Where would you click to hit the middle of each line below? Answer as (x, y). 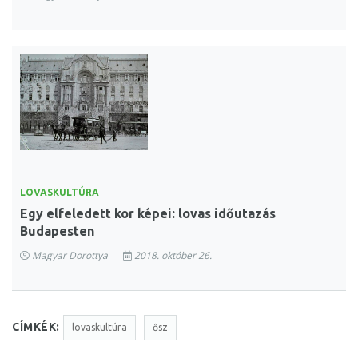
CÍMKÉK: (36, 326)
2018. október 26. (172, 255)
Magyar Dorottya (70, 255)
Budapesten (57, 231)
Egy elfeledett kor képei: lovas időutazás (148, 213)
